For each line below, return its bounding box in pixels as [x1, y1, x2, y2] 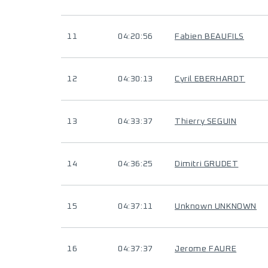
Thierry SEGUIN [175, 117, 237, 126]
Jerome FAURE [175, 245, 237, 253]
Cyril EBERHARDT [175, 75, 245, 83]
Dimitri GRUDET [175, 160, 239, 168]
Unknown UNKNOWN [175, 202, 257, 211]
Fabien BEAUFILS [175, 32, 244, 41]
